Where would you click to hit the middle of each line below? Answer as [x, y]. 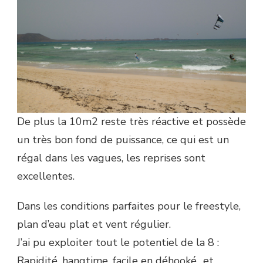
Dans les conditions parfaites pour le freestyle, [129, 206]
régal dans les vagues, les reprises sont [111, 158]
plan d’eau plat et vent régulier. [94, 224]
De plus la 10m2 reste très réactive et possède [131, 121]
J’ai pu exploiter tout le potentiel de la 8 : [118, 242]
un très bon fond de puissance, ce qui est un [123, 139]
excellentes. [46, 176]
